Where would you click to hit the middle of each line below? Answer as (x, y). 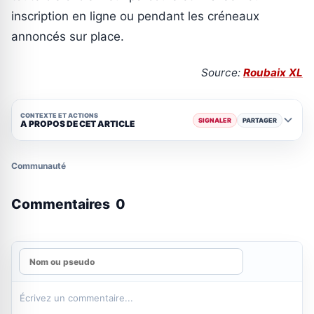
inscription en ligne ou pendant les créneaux (135, 16)
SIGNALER (215, 120)
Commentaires (62, 204)
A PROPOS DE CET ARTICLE (77, 123)
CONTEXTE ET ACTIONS (59, 115)
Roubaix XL (273, 73)
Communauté (39, 166)
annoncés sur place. (68, 37)
